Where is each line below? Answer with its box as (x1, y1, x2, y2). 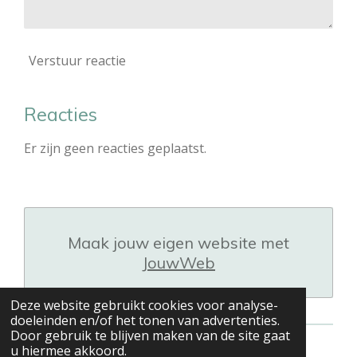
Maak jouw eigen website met (68, 232, 289, 253)
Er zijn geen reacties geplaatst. (24, 139, 206, 157)
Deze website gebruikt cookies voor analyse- (10, 296, 278, 315)
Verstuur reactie (29, 52, 126, 70)
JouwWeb (142, 252, 215, 273)
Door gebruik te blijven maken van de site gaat (10, 327, 290, 345)
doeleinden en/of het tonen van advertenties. (10, 312, 280, 330)
